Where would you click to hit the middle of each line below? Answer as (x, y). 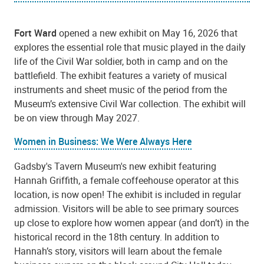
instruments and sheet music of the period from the (121, 90)
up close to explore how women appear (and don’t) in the (131, 222)
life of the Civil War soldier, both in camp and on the (121, 62)
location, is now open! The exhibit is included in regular (128, 194)
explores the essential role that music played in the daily (130, 47)
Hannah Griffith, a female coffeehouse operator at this (126, 180)
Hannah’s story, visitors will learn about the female (118, 251)
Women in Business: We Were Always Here (103, 142)
